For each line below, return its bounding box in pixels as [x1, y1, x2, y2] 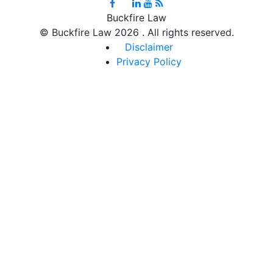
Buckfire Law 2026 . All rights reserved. [48, 26, 234, 38]
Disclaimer [124, 40, 173, 53]
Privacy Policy [116, 55, 182, 68]
